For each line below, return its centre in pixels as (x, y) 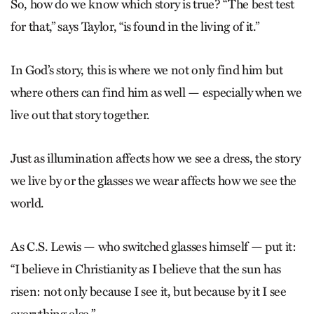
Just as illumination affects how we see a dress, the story (156, 158)
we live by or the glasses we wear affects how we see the (153, 180)
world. (27, 203)
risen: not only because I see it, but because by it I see (149, 291)
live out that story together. (81, 115)
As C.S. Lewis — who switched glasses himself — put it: (153, 246)
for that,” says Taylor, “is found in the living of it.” (135, 26)
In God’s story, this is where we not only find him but (147, 70)
